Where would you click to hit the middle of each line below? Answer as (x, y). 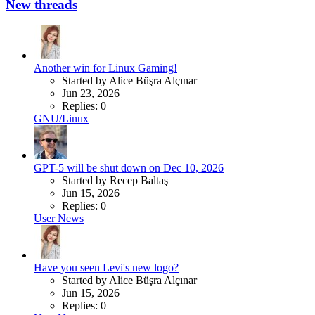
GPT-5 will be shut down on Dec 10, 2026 (129, 168)
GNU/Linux (61, 119)
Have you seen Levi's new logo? (106, 268)
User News (59, 219)
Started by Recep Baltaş (115, 181)
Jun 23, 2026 (91, 94)
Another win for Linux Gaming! (105, 68)
